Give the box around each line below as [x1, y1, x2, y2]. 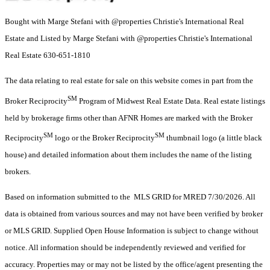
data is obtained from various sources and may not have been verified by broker [5, 209, 263, 219]
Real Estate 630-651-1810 [5, 51, 90, 60]
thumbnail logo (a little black [165, 133, 262, 143]
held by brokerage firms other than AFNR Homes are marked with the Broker [5, 113, 253, 122]
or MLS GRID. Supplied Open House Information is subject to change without [5, 226, 259, 236]
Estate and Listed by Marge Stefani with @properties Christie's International [5, 34, 253, 43]
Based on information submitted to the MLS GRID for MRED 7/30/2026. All [5, 192, 256, 202]
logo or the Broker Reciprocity [53, 133, 155, 143]
